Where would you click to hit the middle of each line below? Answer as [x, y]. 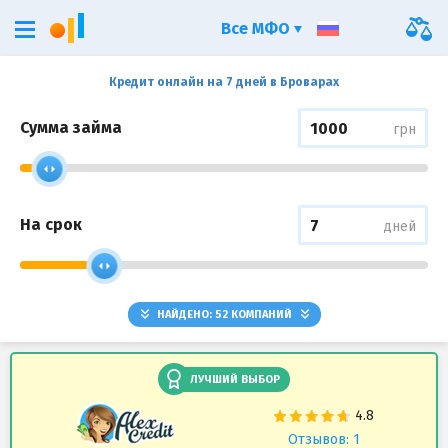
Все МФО [257, 28]
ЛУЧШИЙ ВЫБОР [235, 379]
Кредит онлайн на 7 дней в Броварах [224, 82]
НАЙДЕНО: [184, 314]
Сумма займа [71, 127]
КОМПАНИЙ [261, 314]
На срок [51, 224]
